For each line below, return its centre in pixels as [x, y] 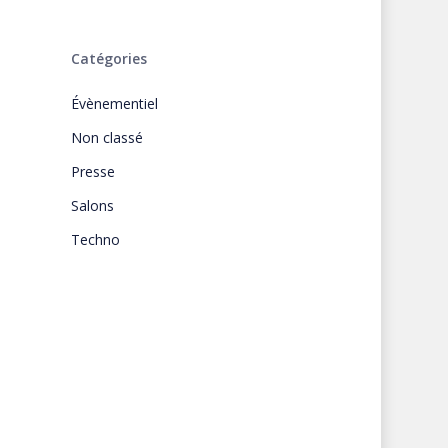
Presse [92, 171]
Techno [95, 239]
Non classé [106, 137]
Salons [92, 205]
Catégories [108, 58]
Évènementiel [114, 103]
